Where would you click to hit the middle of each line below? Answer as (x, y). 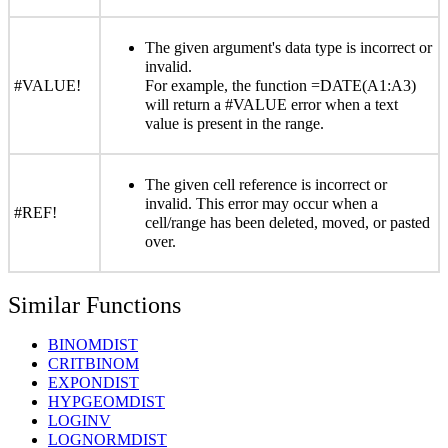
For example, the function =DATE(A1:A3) (280, 86)
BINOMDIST (93, 345)
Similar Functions (94, 305)
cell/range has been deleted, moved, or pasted (287, 223)
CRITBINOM (93, 364)
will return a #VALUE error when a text (271, 105)
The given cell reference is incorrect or (266, 185)
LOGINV (79, 421)
